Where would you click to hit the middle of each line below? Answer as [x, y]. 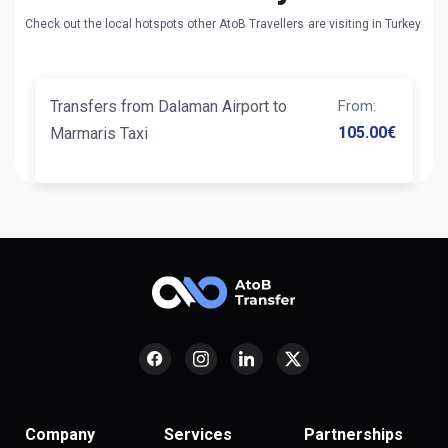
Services [198, 435]
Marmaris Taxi [99, 134]
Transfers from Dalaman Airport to [168, 107]
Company [60, 435]
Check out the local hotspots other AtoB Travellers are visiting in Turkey [223, 24]
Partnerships [353, 435]
